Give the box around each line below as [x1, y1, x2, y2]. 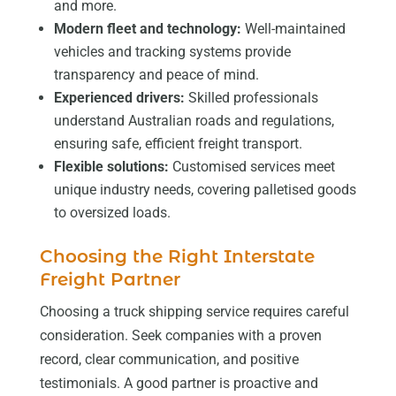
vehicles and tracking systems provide [53, 43, 291, 61]
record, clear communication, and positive [39, 351, 299, 369]
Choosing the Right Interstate [39, 246, 315, 268]
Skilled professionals [184, 89, 318, 107]
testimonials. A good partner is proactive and [39, 375, 318, 392]
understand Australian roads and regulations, [53, 112, 334, 130]
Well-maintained [240, 20, 346, 38]
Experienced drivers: [53, 89, 185, 107]
